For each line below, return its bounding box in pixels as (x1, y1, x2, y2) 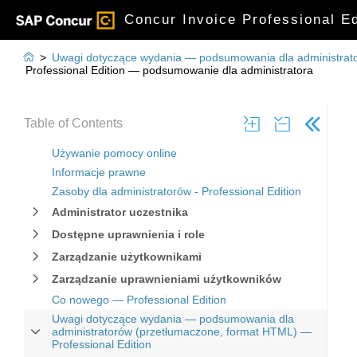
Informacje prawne (52, 166, 146, 178)
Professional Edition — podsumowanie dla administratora (25, 64, 313, 76)
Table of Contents (24, 116, 123, 130)
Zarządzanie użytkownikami (52, 250, 202, 263)
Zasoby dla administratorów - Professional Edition (52, 185, 301, 198)
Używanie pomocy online (52, 147, 177, 159)
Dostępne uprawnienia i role (52, 228, 205, 241)
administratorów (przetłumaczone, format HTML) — (52, 325, 312, 338)
